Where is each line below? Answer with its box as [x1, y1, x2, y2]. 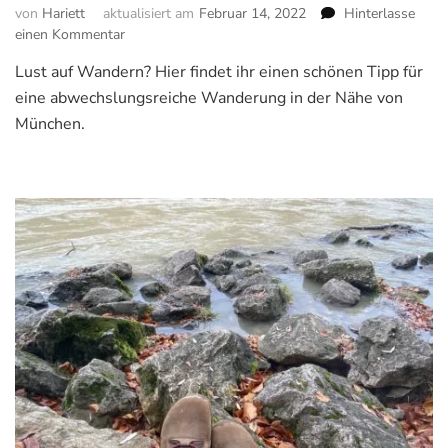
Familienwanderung [125, 46, 248, 66]
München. [15, 113, 85, 136]
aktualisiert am [103, 4, 194, 24]
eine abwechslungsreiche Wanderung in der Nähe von [15, 87, 403, 110]
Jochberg [125, 67, 180, 87]
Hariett [42, 4, 85, 24]
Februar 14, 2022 [199, 4, 306, 24]
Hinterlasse [344, 4, 415, 24]
